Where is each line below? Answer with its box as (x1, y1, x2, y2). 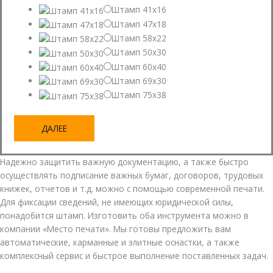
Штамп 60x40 (112, 60, 167, 73)
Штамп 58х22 (112, 32, 167, 44)
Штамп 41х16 (112, 4, 167, 16)
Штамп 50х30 (112, 46, 167, 58)
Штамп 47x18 (112, 18, 167, 30)
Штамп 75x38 (112, 89, 167, 101)
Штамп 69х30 (112, 74, 167, 87)
